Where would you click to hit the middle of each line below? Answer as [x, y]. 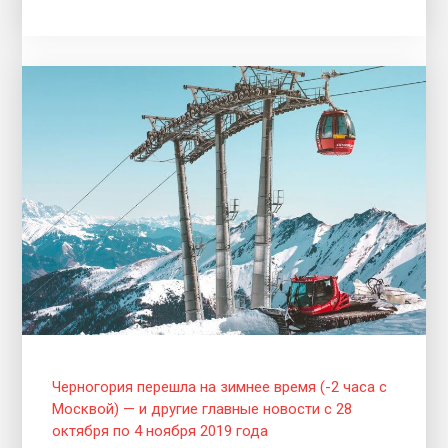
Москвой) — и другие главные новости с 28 [202, 408]
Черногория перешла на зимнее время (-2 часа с [220, 386]
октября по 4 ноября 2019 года [160, 430]
